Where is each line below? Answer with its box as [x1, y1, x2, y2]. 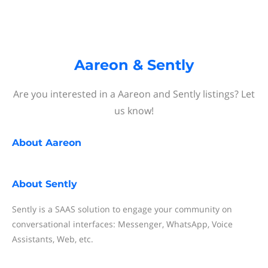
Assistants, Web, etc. [12, 233, 93, 245]
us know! [114, 104, 154, 117]
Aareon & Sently [74, 56, 194, 74]
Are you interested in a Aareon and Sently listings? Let [13, 87, 255, 100]
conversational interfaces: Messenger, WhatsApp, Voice [12, 218, 233, 230]
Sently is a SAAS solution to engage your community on [12, 203, 232, 215]
